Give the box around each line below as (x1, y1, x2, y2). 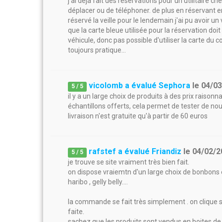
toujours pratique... (68, 46, 126, 54)
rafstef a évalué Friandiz (89, 147, 182, 156)
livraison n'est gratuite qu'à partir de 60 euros (68, 112, 208, 120)
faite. (68, 208, 84, 216)
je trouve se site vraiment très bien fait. (68, 158, 189, 166)
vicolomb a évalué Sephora (89, 81, 191, 90)
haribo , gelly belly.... (68, 178, 128, 186)
